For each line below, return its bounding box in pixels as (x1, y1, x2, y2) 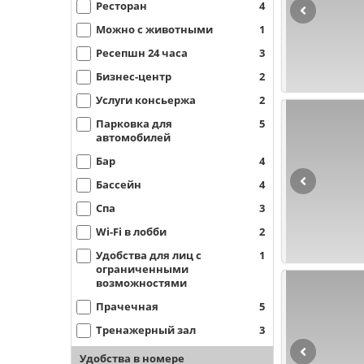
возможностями (96, 275, 187, 290)
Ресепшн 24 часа (96, 45, 188, 60)
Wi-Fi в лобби (96, 224, 167, 239)
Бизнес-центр (96, 69, 171, 84)
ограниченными (96, 262, 188, 276)
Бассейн (96, 177, 141, 192)
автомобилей (96, 130, 171, 145)
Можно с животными (96, 22, 213, 37)
